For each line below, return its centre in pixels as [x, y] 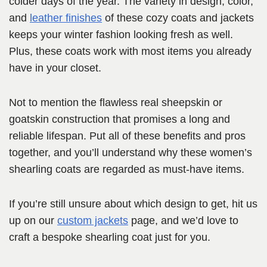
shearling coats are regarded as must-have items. [127, 170]
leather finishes [66, 18]
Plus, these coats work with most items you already [130, 52]
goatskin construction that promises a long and [119, 119]
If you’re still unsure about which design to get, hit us [133, 204]
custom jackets [93, 221]
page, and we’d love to [183, 221]
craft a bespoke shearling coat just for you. [110, 237]
